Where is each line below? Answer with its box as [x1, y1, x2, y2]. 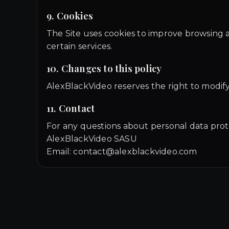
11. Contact [47, 102, 95, 114]
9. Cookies [47, 9, 93, 22]
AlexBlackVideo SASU [47, 134, 137, 144]
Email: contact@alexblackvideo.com [47, 147, 197, 156]
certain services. [47, 41, 112, 51]
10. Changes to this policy [47, 62, 162, 75]
